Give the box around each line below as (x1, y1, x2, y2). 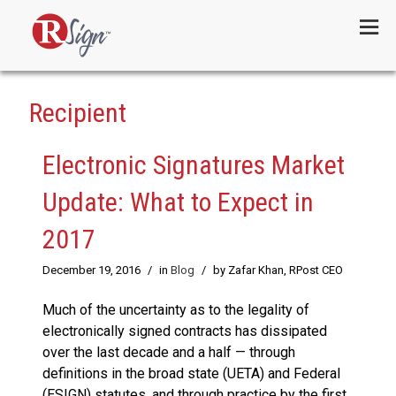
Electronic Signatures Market (42, 149, 345, 181)
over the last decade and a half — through (42, 344, 295, 362)
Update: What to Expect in (42, 187, 314, 218)
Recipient (29, 97, 126, 129)
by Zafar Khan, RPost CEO (213, 263, 343, 278)
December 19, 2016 (42, 263, 141, 278)
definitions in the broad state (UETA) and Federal (42, 365, 340, 383)
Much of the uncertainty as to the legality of (42, 301, 309, 319)
